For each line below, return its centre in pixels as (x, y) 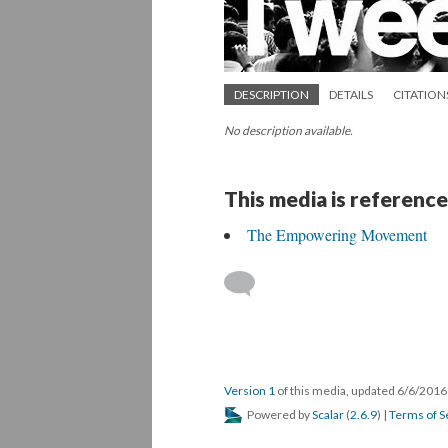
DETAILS (351, 94)
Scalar (328, 414)
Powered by (278, 414)
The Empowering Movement (337, 234)
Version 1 (249, 390)
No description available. (288, 130)
